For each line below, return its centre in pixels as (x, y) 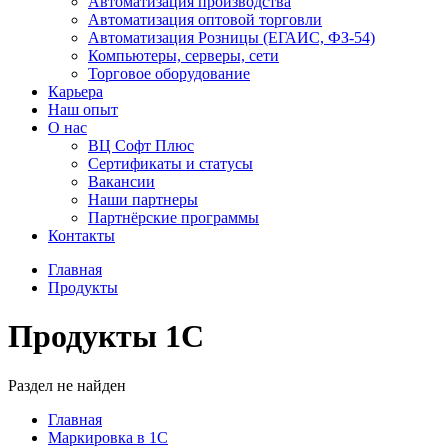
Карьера (75, 91)
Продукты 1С (106, 336)
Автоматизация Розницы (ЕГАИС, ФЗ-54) (231, 37)
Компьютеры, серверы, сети (183, 55)
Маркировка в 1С (108, 437)
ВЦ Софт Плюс (141, 145)
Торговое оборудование (169, 73)
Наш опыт (83, 109)
